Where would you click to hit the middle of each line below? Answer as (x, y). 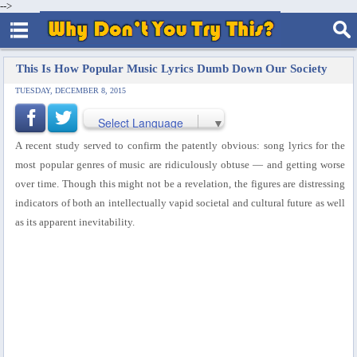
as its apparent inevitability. (75, 222)
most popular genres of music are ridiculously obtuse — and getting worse (180, 164)
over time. (39, 183)
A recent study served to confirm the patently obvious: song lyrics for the (180, 145)
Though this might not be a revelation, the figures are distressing (204, 183)
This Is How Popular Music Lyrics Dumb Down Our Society (172, 68)
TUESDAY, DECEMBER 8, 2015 (71, 90)
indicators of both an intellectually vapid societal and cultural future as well (180, 202)
